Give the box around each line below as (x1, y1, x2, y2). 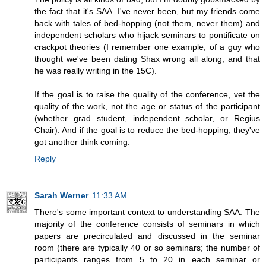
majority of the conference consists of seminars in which (34, 218, 260, 229)
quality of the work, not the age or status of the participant (34, 101, 260, 111)
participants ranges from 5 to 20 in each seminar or (34, 254, 260, 264)
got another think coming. (34, 137, 130, 147)
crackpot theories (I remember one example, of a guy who (34, 42, 260, 52)
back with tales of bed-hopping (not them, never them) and (34, 18, 260, 28)
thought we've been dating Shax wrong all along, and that (34, 53, 260, 64)
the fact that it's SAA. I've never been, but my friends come (34, 6, 260, 16)
